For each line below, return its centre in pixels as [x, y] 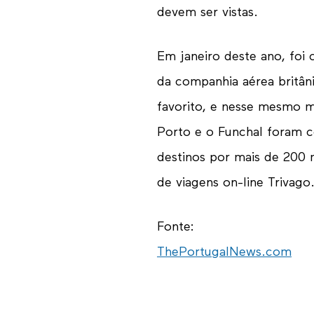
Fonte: [175, 227]
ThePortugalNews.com [224, 252]
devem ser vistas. [207, 13]
